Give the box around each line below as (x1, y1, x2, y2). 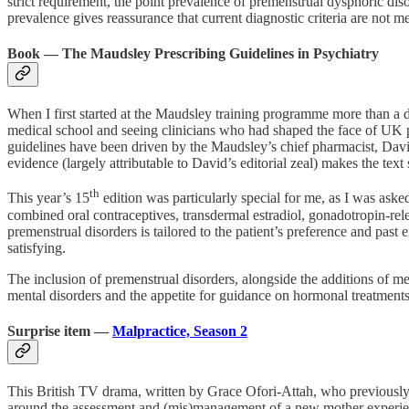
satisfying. (7, 239, 66, 256)
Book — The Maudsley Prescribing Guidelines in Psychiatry (7, 45, 379, 61)
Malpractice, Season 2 (112, 322, 247, 339)
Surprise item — (7, 322, 112, 339)
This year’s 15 (7, 190, 89, 206)
